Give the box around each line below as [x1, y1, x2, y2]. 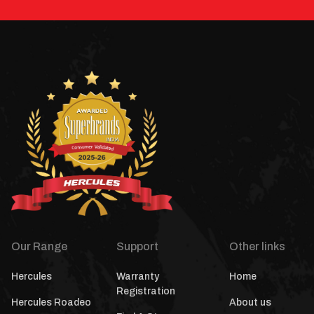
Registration [116, 285, 176, 296]
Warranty [116, 271, 160, 282]
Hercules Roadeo [11, 296, 91, 308]
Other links [228, 240, 285, 252]
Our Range [11, 240, 67, 252]
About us [228, 296, 271, 308]
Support [116, 240, 159, 252]
